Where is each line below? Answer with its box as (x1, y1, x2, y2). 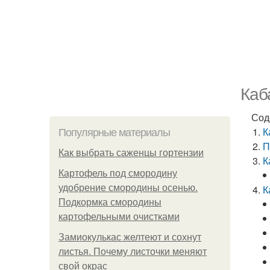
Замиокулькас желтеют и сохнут (58, 232, 201, 242)
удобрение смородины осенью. (58, 183, 198, 193)
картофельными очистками (58, 212, 180, 222)
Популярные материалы (58, 127, 170, 139)
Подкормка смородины (58, 197, 162, 207)
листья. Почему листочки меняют (58, 246, 207, 257)
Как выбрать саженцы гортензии (58, 148, 204, 158)
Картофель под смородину (58, 168, 177, 178)
